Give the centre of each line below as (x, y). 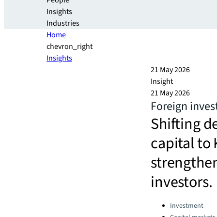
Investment (187, 206)
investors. (182, 182)
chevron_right (70, 46)
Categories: (169, 203)
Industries (63, 23)
